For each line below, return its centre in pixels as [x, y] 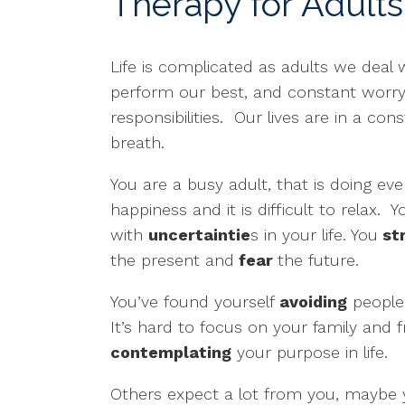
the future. [318, 260]
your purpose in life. [310, 353]
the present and [172, 260]
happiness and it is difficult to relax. [245, 210]
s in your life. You [314, 235]
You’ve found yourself [195, 302]
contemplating [171, 353]
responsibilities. [167, 118]
